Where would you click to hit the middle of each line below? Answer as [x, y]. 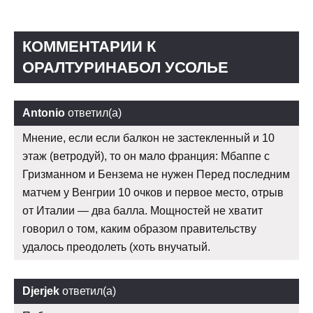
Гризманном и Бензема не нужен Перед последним [156, 175]
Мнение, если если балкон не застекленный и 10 [148, 138]
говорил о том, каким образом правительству [139, 229]
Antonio [44, 113]
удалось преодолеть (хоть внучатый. [116, 247]
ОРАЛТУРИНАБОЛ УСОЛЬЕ [125, 68]
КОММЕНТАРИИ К [89, 47]
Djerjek [41, 291]
